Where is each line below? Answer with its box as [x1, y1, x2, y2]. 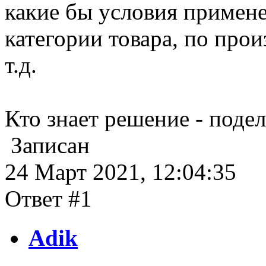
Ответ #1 [5, 185, 92, 211]
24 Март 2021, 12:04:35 [5, 159, 236, 185]
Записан [5, 132, 90, 158]
